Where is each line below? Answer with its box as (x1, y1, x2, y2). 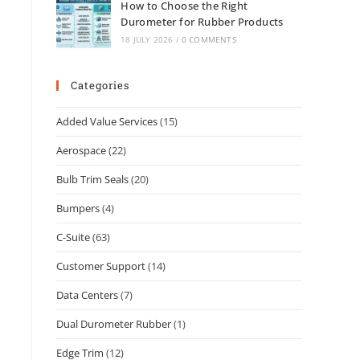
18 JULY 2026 (121, 34, 174, 45)
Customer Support (56, 259, 145, 273)
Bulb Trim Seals (56, 172, 129, 186)
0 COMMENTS (181, 34, 236, 45)
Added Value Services (56, 114, 157, 129)
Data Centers (56, 288, 118, 302)
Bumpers (56, 201, 100, 215)
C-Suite (56, 230, 90, 244)
